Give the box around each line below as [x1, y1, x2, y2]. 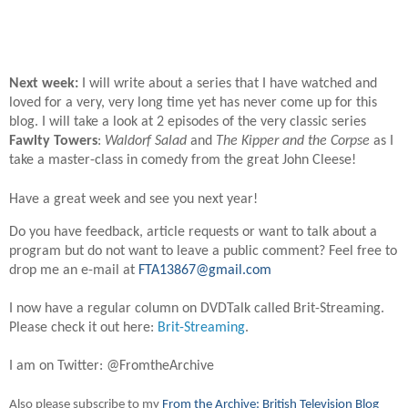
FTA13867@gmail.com [138, 263, 271, 279]
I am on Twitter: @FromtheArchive [9, 359, 214, 374]
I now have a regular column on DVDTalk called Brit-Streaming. [9, 301, 384, 317]
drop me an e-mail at [9, 263, 138, 279]
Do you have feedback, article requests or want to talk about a [9, 225, 377, 240]
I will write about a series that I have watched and [78, 76, 377, 92]
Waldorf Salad [105, 134, 187, 149]
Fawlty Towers [9, 134, 97, 149]
